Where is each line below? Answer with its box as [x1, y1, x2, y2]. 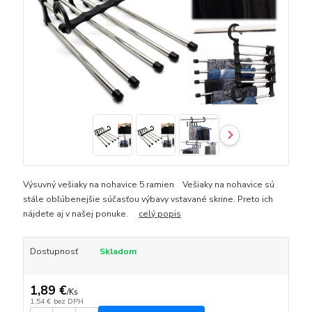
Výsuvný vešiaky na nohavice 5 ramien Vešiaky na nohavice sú [23, 179, 275, 191]
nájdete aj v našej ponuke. [23, 208, 139, 220]
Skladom [99, 246, 136, 258]
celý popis [139, 208, 182, 220]
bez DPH [53, 296, 84, 307]
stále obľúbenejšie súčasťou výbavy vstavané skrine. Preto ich [23, 194, 274, 205]
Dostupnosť [29, 246, 78, 258]
